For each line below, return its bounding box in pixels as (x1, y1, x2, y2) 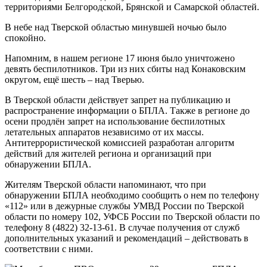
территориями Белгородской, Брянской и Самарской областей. (5, 1, 259, 12)
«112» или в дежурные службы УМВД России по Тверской (5, 200, 244, 211)
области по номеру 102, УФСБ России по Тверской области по (5, 211, 260, 222)
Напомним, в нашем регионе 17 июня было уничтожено (5, 52, 235, 63)
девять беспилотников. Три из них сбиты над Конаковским (5, 63, 246, 74)
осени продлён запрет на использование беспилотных (5, 116, 225, 126)
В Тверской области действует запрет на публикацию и (5, 94, 231, 105)
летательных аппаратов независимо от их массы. (5, 126, 204, 137)
